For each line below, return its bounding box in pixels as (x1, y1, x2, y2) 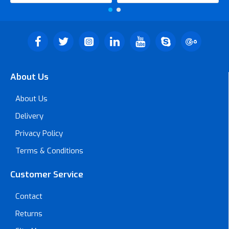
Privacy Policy (15, 128, 63, 139)
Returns (15, 209, 42, 219)
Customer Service (10, 169, 83, 180)
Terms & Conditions (15, 146, 83, 156)
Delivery (15, 111, 43, 121)
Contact (15, 191, 42, 201)
